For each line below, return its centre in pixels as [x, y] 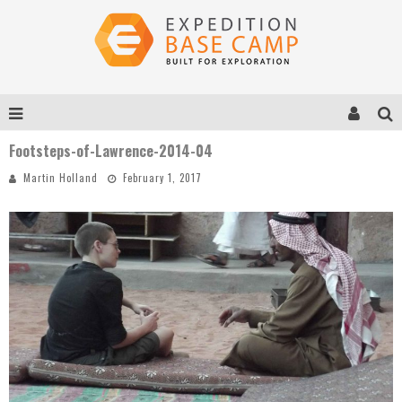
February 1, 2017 [162, 178]
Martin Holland [61, 178]
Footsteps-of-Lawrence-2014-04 [111, 151]
